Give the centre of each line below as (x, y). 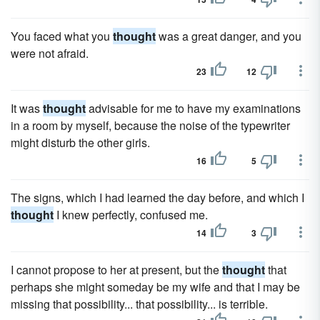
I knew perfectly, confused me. (131, 215)
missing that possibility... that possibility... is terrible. (139, 304)
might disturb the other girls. (80, 142)
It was (27, 108)
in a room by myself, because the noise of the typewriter (150, 125)
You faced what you (62, 36)
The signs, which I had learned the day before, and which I (157, 197)
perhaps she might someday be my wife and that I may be (155, 287)
